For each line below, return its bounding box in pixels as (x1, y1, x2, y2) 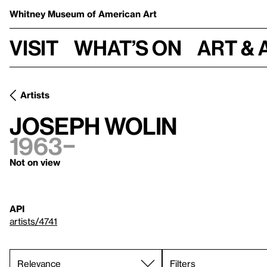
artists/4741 (10, 216, 57, 226)
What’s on (74, 35, 182, 60)
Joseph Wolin (10, 112, 177, 139)
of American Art (87, 8, 157, 19)
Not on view (10, 157, 60, 167)
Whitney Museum (10, 8, 87, 19)
